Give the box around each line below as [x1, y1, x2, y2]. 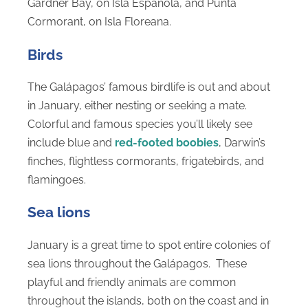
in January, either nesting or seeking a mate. [27, 98, 247, 112]
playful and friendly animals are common [27, 275, 236, 289]
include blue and [27, 135, 115, 149]
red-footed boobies [115, 135, 219, 149]
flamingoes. [27, 173, 86, 186]
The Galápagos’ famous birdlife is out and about [27, 80, 270, 93]
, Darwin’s [219, 135, 265, 149]
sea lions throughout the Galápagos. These [27, 256, 247, 270]
